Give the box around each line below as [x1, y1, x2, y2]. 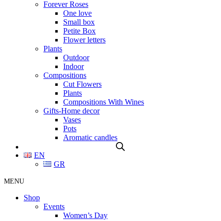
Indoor [63, 62, 84, 71]
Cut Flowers [63, 80, 102, 88]
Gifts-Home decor [43, 107, 100, 115]
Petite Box [63, 27, 96, 35]
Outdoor [63, 53, 89, 62]
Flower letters [63, 36, 106, 44]
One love [63, 9, 92, 17]
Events [43, 202, 65, 211]
